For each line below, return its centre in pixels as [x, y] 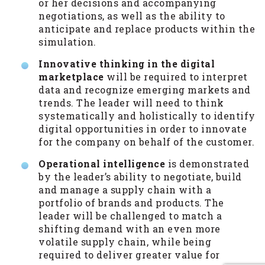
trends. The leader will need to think [131, 102]
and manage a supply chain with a [125, 189]
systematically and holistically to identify [147, 115]
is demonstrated [207, 163]
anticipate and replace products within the [147, 28]
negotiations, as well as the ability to [132, 15]
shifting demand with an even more [130, 228]
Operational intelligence [102, 163]
